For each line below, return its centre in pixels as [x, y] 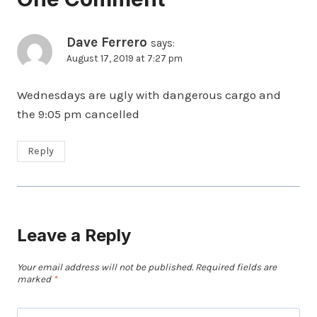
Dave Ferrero [107, 42]
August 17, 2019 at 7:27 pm [125, 58]
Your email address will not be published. [105, 267]
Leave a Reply [74, 236]
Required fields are [236, 267]
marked [35, 279]
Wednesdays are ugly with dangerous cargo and [149, 95]
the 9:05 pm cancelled [78, 114]
